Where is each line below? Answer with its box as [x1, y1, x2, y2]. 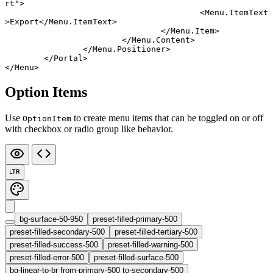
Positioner [117, 44, 166, 54]
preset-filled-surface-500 [94, 253, 179, 263]
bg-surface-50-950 [19, 214, 83, 224]
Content [156, 35, 190, 45]
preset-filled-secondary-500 [10, 227, 105, 237]
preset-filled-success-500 [10, 240, 98, 250]
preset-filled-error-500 [10, 253, 84, 263]
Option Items [5, 84, 87, 101]
